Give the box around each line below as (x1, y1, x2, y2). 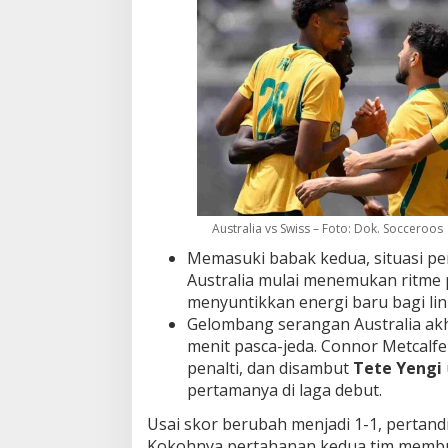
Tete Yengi (353, 357, 442, 380)
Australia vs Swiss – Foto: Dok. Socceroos (211, 220, 443, 238)
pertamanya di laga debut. (187, 379, 382, 402)
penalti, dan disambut (187, 357, 353, 380)
